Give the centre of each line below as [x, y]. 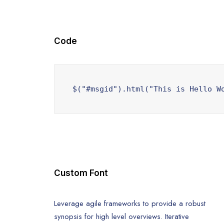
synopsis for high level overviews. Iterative [121, 216]
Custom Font [81, 173]
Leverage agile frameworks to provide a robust [130, 203]
